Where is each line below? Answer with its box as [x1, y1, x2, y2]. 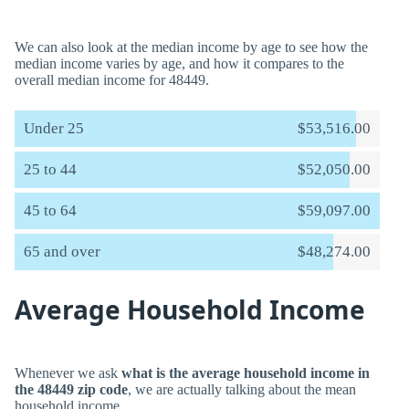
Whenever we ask [15, 365, 121, 381]
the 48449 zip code [15, 382, 128, 397]
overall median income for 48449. [15, 72, 209, 88]
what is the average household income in [121, 365, 370, 381]
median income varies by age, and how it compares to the [15, 56, 344, 71]
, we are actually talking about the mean [128, 382, 356, 397]
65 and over [24, 243, 100, 260]
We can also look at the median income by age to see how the [15, 39, 368, 55]
